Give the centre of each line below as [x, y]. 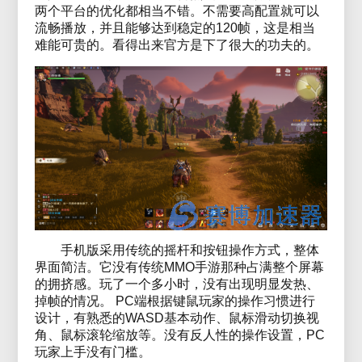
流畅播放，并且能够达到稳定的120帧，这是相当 [175, 27]
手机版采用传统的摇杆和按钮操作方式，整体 [189, 250]
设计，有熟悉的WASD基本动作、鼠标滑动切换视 [177, 318]
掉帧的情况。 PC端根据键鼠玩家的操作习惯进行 [175, 301]
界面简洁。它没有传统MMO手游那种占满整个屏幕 [179, 267]
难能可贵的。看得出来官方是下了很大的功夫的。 [177, 44]
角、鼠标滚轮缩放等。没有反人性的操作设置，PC [179, 335]
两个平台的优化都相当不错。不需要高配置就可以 [177, 11]
